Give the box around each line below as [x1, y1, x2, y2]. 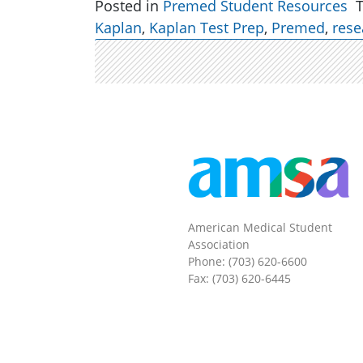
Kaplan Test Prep [149, 18, 264, 37]
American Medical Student [188, 220, 332, 236]
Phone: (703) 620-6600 [188, 254, 307, 270]
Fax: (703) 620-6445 [188, 271, 291, 287]
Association [188, 237, 250, 253]
